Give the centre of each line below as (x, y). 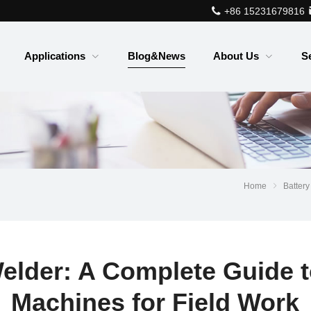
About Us (236, 56)
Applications (54, 56)
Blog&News (156, 56)
